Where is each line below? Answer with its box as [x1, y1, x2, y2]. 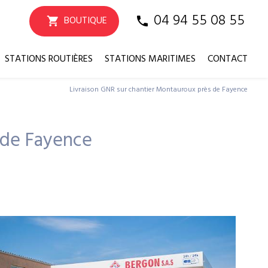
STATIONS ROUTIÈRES [5, 51, 93, 67]
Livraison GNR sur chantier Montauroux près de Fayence [69, 83, 248, 96]
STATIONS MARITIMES [105, 51, 196, 67]
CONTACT [208, 51, 248, 67]
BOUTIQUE [64, 13, 108, 29]
